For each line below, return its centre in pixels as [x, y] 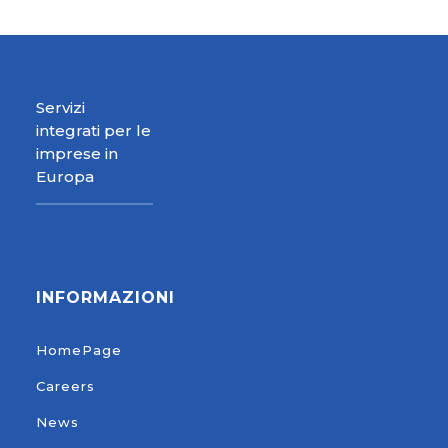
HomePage [79, 350]
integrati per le [94, 131]
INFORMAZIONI [106, 298]
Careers [66, 386]
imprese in [77, 154]
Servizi [61, 108]
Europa [65, 177]
